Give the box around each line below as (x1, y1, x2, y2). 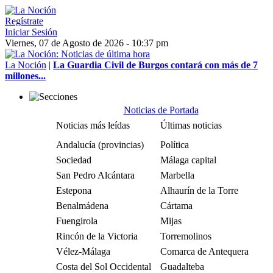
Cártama (160, 200, 193, 211)
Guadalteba (160, 261, 204, 272)
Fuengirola (56, 216, 97, 226)
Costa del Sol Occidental (56, 261, 151, 272)
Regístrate (5, 16, 43, 26)
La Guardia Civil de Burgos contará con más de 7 (53, 60, 258, 70)
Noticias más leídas (56, 120, 130, 130)
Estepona (56, 185, 91, 196)
